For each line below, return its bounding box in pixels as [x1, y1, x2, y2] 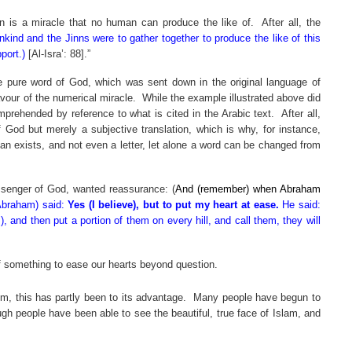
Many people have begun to [193, 291, 321, 303]
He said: [278, 199, 321, 211]
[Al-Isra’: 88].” [24, 48, 90, 60]
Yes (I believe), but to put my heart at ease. [68, 199, 279, 211]
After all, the [262, 16, 321, 29]
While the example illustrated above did [141, 92, 321, 104]
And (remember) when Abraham [175, 183, 321, 196]
